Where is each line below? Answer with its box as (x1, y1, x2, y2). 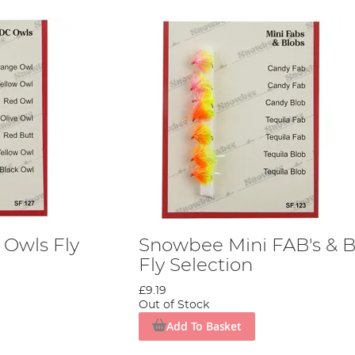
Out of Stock (138, 299, 209, 311)
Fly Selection (138, 255, 253, 275)
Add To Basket (166, 318, 242, 334)
